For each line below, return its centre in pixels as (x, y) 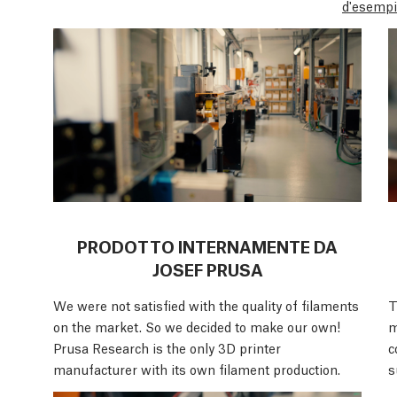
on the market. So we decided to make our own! (197, 326)
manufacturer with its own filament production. (197, 368)
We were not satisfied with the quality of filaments (206, 304)
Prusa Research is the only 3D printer (167, 347)
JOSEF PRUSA (207, 268)
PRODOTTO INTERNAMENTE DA (207, 245)
